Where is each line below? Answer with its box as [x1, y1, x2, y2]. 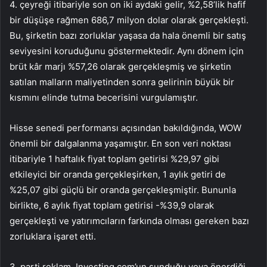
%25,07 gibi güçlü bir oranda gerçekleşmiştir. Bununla [10, 184, 236, 196]
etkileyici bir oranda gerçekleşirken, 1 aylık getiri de [10, 169, 226, 181]
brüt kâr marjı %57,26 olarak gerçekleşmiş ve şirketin [10, 61, 231, 73]
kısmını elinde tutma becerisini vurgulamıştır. [10, 92, 198, 104]
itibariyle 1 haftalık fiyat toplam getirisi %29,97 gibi [10, 153, 219, 165]
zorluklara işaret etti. [10, 231, 96, 243]
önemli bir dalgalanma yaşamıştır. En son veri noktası [10, 138, 231, 150]
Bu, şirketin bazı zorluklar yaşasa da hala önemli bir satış [10, 30, 246, 42]
